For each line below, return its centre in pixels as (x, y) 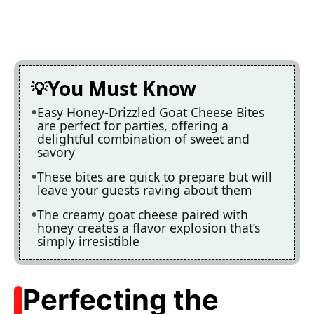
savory (56, 152)
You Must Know (122, 89)
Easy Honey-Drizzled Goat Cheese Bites (151, 112)
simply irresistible (88, 241)
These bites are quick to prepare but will (155, 177)
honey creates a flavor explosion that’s (149, 228)
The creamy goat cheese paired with (143, 215)
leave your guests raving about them (144, 190)
